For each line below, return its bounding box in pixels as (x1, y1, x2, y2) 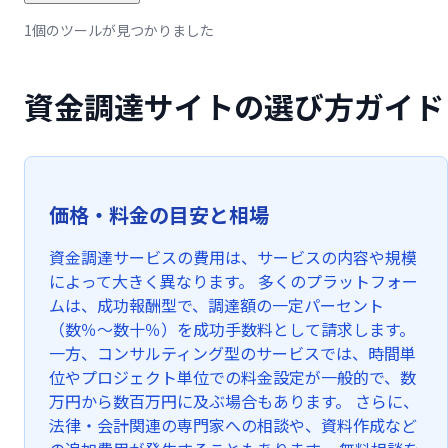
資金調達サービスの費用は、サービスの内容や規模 (49, 245, 417, 269)
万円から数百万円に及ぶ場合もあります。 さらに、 (49, 389, 419, 413)
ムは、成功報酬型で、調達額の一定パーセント (49, 293, 384, 317)
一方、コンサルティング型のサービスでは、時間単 (49, 341, 416, 365)
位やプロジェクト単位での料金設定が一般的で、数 (49, 365, 416, 389)
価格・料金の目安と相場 (49, 200, 269, 229)
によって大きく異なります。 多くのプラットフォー (49, 269, 418, 293)
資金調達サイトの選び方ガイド (24, 84, 444, 128)
